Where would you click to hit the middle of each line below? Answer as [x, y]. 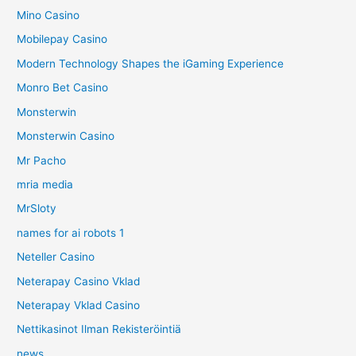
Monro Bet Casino [63, 88]
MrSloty [37, 209]
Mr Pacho [42, 160]
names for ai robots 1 [71, 232]
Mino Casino [48, 15]
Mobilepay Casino [62, 39]
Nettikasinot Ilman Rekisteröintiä [99, 329]
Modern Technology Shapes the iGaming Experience [151, 63]
